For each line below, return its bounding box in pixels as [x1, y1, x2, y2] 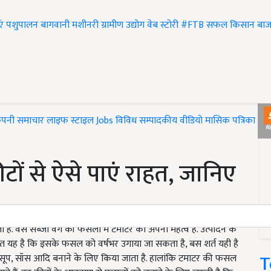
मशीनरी [72, 17, 101, 34]
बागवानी [41, 17, 70, 34]
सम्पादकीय [139, 113, 177, 129]
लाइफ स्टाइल [47, 113, 94, 129]
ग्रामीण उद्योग [101, 17, 145, 34]
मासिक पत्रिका [205, 113, 258, 129]
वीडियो [180, 113, 203, 129]
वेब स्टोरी [147, 17, 178, 34]
